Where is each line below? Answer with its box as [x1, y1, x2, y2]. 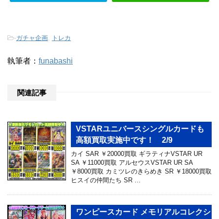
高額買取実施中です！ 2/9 [76, 136, 173, 145]
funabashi [39, 57, 73, 66]
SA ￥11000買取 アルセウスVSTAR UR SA [71, 159, 193, 167]
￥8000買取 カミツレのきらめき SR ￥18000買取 [71, 168, 212, 175]
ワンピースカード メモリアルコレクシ [76, 208, 211, 217]
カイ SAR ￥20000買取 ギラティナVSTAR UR [71, 150, 202, 158]
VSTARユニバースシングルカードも [76, 125, 204, 133]
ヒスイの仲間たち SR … [71, 176, 141, 184]
